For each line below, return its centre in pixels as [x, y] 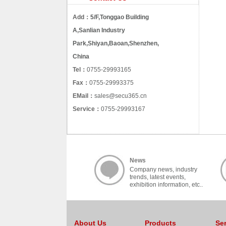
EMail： [83, 96]
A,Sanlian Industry [99, 30]
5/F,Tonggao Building [120, 17]
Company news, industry [163, 169]
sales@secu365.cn [121, 96]
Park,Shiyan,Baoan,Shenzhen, [116, 43]
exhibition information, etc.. [166, 185]
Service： [87, 109]
